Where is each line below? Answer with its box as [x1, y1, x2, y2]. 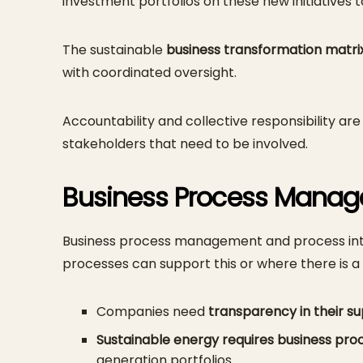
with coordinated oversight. [62, 63, 237, 83]
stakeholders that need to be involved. [62, 135, 308, 154]
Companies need [96, 301, 208, 321]
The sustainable [62, 41, 166, 60]
